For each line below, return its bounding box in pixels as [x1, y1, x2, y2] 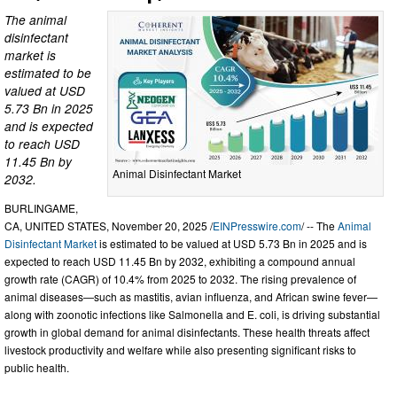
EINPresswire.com [213, 218, 301, 234]
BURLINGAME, [4, 200, 78, 216]
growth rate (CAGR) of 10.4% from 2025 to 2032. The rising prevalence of [4, 271, 356, 287]
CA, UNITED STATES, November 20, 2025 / [4, 218, 213, 234]
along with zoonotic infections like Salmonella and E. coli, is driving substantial [4, 307, 380, 323]
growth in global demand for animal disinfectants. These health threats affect [4, 324, 370, 340]
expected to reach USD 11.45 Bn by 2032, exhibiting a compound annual [4, 253, 355, 269]
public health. [4, 360, 69, 376]
